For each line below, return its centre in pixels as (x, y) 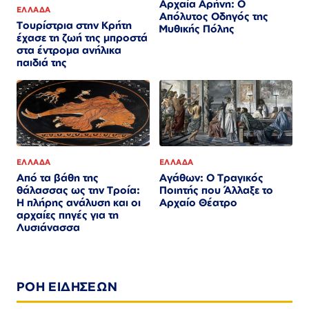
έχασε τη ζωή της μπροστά (82, 38)
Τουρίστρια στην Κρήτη (74, 26)
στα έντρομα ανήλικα (69, 50)
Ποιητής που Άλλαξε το (216, 190)
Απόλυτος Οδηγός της (214, 17)
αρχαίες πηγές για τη (68, 215)
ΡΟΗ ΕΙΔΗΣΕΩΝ (67, 286)
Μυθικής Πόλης (197, 29)
